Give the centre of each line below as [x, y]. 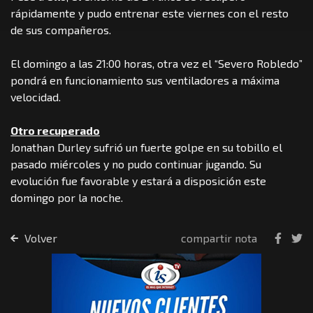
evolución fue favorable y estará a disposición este [138, 180]
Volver [39, 238]
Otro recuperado [55, 130]
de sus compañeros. [62, 29]
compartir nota [219, 238]
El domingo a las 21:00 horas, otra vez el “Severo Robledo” [156, 63]
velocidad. [37, 96]
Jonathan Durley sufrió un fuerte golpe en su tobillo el [146, 147]
